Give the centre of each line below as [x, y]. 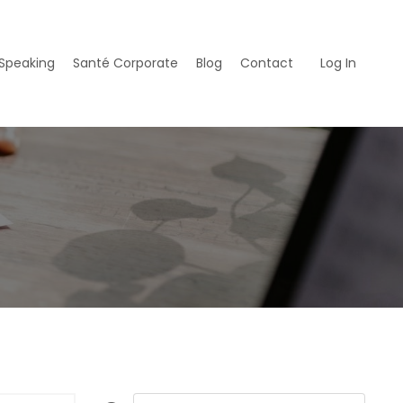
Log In [338, 63]
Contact [267, 63]
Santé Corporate [125, 63]
